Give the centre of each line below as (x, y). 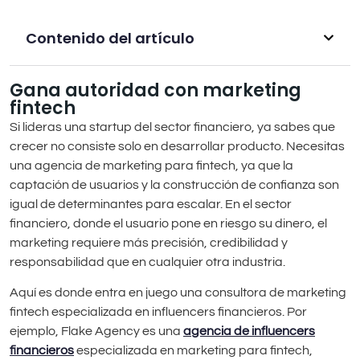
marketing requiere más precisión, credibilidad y (149, 242)
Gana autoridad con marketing (155, 90)
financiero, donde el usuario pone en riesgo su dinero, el (168, 223)
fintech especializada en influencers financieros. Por (158, 312)
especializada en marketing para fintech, (193, 351)
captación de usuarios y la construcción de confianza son (174, 184)
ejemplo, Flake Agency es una (96, 331)
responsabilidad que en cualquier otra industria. (147, 262)
